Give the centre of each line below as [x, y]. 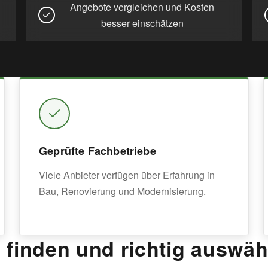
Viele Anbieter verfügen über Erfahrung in [127, 175]
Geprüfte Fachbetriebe [98, 151]
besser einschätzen [142, 23]
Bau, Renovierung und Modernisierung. [122, 191]
